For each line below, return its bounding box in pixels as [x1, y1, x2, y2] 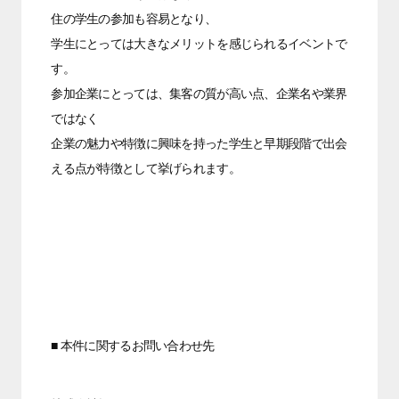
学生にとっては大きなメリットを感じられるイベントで [51, 33, 347, 52]
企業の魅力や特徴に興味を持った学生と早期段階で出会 [51, 133, 347, 151]
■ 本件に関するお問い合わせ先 [51, 335, 215, 354]
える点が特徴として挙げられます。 [51, 158, 240, 176]
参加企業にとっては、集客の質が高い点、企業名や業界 [51, 83, 347, 102]
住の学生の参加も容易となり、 [51, 8, 217, 27]
